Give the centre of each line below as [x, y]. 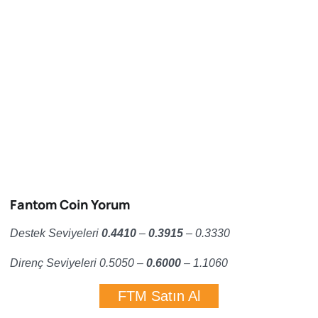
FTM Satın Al [159, 296]
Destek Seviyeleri [56, 233]
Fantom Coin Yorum [70, 204]
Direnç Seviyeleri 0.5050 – [78, 263]
